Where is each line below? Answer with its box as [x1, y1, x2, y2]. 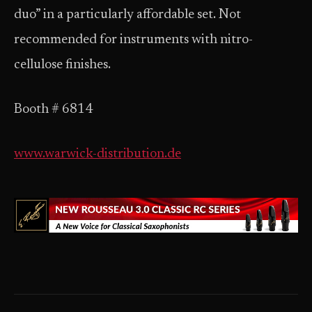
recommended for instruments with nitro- [14, 33, 253, 47]
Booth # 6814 [14, 103, 93, 116]
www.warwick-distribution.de [14, 148, 181, 161]
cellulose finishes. [14, 58, 111, 72]
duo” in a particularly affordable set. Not [14, 8, 241, 22]
